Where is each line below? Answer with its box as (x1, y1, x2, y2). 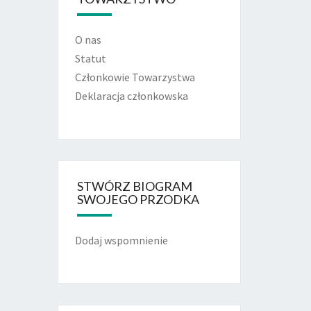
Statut (74, 51, 106, 65)
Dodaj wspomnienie (74, 233, 168, 247)
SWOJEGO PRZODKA (76, 191, 199, 207)
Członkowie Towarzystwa (74, 69, 195, 84)
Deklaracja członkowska (74, 88, 188, 103)
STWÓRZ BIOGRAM (76, 178, 192, 194)
